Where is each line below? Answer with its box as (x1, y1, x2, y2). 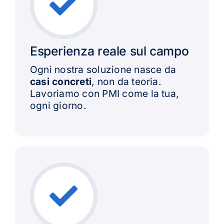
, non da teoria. (91, 75, 161, 87)
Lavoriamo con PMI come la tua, (29, 87, 179, 99)
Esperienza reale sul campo (29, 43, 189, 58)
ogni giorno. (29, 99, 86, 111)
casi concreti (29, 75, 92, 87)
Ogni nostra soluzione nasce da (29, 63, 176, 75)
